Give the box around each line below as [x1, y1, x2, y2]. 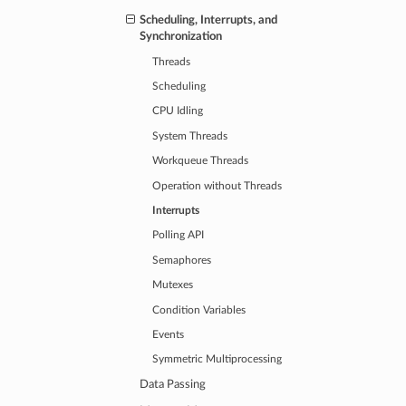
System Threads [152, 130, 228, 141]
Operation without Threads [152, 180, 283, 191]
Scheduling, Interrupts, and [140, 14, 278, 26]
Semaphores [152, 255, 212, 266]
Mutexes [152, 280, 194, 291]
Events [152, 330, 185, 341]
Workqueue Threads [152, 156, 249, 167]
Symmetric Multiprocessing [152, 354, 283, 365]
